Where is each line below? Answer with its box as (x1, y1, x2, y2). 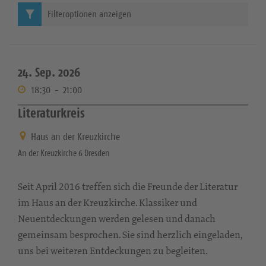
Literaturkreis (18, 104, 85, 122)
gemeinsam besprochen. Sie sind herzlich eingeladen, (18, 227, 242, 241)
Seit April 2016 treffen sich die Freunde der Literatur (18, 179, 237, 193)
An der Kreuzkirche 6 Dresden (18, 147, 110, 159)
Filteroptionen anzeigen (47, 8, 131, 20)
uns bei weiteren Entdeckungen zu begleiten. (18, 243, 208, 257)
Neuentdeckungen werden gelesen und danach (18, 211, 216, 225)
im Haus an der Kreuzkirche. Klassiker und (18, 195, 197, 209)
